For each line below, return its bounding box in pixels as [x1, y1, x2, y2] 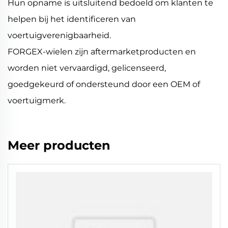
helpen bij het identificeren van [8, 14, 136, 24]
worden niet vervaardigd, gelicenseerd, [8, 63, 166, 73]
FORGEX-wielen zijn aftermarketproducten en [8, 47, 196, 57]
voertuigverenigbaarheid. [8, 31, 111, 41]
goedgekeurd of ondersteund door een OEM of [8, 79, 200, 90]
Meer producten [8, 138, 110, 153]
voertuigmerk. [8, 96, 66, 106]
